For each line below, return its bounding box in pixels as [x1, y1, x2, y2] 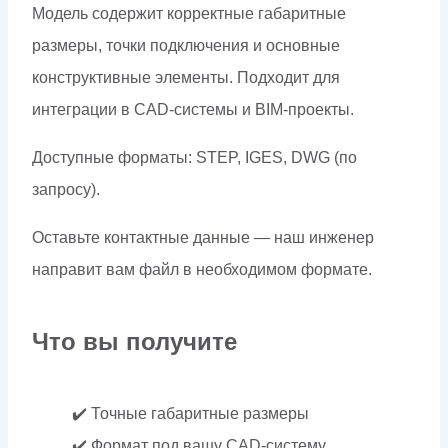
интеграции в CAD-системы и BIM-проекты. [32, 100, 354, 118]
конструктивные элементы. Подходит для [32, 68, 340, 86]
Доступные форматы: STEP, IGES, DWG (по [32, 148, 357, 166]
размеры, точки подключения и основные [32, 36, 340, 54]
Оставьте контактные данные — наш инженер [32, 228, 374, 246]
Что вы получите [32, 327, 237, 355]
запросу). [32, 180, 100, 198]
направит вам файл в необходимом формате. [32, 260, 372, 278]
